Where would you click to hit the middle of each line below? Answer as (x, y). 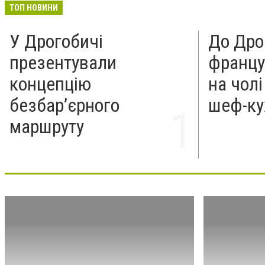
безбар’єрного (64, 105)
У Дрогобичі (56, 41)
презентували (63, 62)
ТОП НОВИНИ (34, 7)
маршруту (47, 126)
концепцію (50, 84)
